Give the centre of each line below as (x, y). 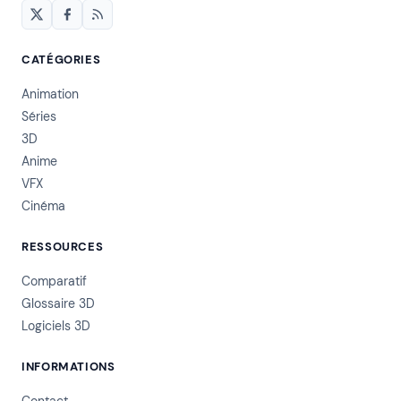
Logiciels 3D (56, 325)
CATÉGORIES (61, 59)
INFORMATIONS (68, 366)
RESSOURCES (63, 246)
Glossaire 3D (58, 303)
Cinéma (43, 205)
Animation (50, 94)
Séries (39, 116)
